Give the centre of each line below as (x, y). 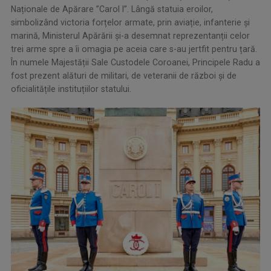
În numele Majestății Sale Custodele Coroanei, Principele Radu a (135, 62)
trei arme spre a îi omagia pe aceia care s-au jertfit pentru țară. (134, 49)
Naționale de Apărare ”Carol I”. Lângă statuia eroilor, (112, 9)
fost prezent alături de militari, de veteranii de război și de (124, 75)
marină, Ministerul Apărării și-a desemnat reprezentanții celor (130, 35)
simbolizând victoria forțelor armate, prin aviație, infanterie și (130, 22)
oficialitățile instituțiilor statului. (71, 89)
